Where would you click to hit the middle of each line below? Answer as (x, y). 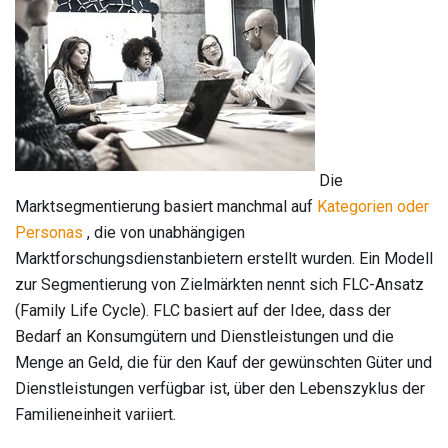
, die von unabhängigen (164, 232)
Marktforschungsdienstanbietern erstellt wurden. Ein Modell (224, 258)
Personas (49, 232)
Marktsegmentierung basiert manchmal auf (166, 206)
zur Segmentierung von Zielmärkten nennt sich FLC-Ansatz (219, 284)
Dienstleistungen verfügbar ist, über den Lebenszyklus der (220, 388)
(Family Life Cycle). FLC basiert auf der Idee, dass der (203, 310)
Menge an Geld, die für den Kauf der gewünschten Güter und (223, 362)
